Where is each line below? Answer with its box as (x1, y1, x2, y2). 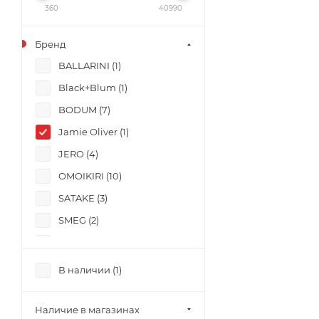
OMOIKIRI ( (58, 170, 109, 182)
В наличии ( (58, 264, 115, 276)
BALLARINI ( (58, 60, 115, 71)
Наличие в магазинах (35, 304, 140, 315)
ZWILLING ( (58, 258, 111, 270)
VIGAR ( (58, 236, 93, 248)
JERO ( (58, 148, 89, 159)
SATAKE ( (58, 192, 100, 204)
